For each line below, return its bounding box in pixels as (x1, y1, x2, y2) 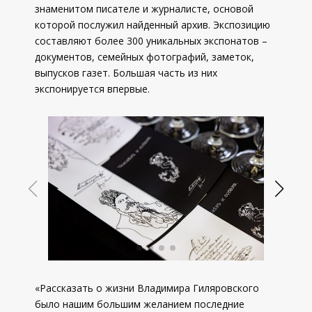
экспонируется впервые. (35, 82, 150, 95)
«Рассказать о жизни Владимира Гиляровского (35, 281, 259, 295)
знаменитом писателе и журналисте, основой (35, 2, 253, 15)
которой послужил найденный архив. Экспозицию (35, 18, 270, 31)
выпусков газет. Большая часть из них (35, 66, 217, 79)
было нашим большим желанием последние (35, 297, 244, 311)
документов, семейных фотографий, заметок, (35, 50, 254, 63)
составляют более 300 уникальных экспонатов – (35, 34, 267, 47)
